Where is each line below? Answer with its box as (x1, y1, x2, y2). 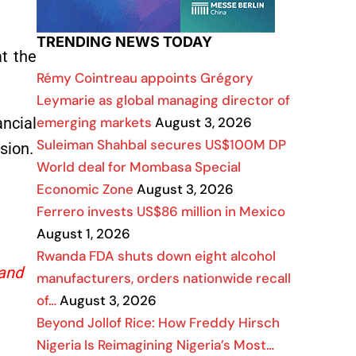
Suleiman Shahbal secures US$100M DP (37, 136, 286, 153)
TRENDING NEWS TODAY (37, 33, 212, 50)
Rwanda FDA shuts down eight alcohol (37, 247, 276, 265)
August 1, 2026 (37, 225, 130, 242)
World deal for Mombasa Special (37, 158, 241, 176)
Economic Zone (37, 180, 133, 198)
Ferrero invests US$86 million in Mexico (37, 203, 285, 220)
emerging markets (37, 114, 152, 131)
